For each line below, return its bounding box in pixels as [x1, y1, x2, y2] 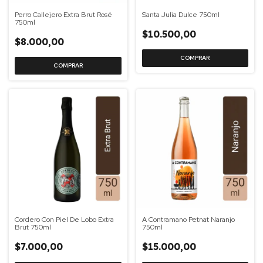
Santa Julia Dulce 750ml [141, 10, 220, 19]
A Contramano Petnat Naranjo [141, 214, 235, 224]
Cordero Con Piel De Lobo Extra [15, 214, 114, 224]
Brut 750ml [15, 222, 51, 232]
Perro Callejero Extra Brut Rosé [15, 10, 112, 19]
